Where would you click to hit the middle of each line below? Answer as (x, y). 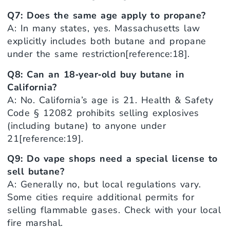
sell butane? (36, 172)
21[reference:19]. (45, 138)
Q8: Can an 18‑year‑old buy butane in (96, 74)
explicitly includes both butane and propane (107, 41)
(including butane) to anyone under (87, 126)
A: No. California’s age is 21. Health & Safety (110, 100)
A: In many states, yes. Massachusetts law (104, 28)
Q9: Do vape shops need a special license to (112, 159)
